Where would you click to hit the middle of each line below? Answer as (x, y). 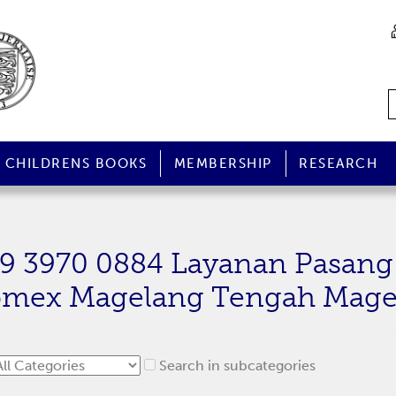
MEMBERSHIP (223, 164)
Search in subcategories (237, 366)
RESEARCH (339, 164)
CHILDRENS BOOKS (76, 164)
